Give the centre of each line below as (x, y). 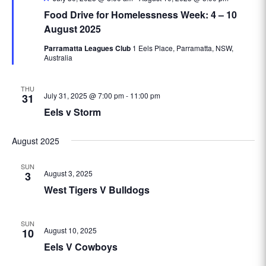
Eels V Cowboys (80, 247)
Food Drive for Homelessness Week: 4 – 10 (140, 15)
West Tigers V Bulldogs (96, 190)
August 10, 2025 (70, 230)
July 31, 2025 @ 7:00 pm (84, 95)
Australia (58, 57)
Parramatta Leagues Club (88, 48)
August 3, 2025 (68, 173)
